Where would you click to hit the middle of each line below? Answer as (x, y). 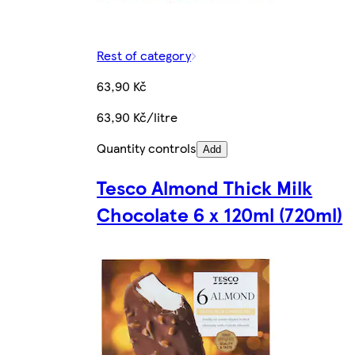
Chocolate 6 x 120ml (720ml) (220, 214)
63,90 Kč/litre (137, 117)
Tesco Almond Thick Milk (205, 187)
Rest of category (144, 55)
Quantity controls (147, 148)
